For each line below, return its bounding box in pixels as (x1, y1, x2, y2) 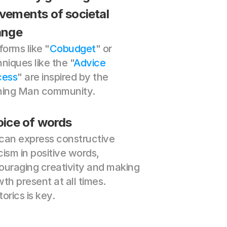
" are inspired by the (17, 71, 108, 83)
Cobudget (49, 43, 96, 55)
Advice (73, 57, 106, 69)
